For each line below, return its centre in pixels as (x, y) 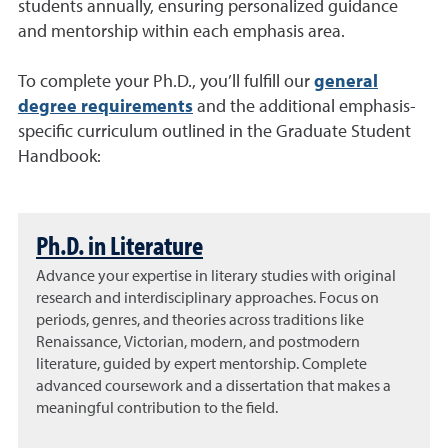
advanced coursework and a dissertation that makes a (213, 387)
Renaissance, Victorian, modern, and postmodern (198, 343)
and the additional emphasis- (304, 106)
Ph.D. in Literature (119, 244)
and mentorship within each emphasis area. (181, 31)
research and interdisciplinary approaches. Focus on (207, 299)
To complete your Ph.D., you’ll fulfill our (166, 81)
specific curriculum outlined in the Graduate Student (214, 131)
